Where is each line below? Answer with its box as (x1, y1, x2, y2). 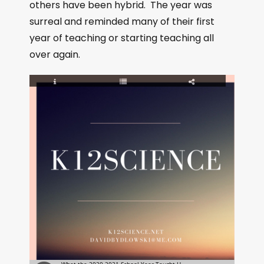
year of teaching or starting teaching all (29, 31, 214, 45)
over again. (29, 48, 80, 61)
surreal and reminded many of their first (29, 15, 214, 28)
